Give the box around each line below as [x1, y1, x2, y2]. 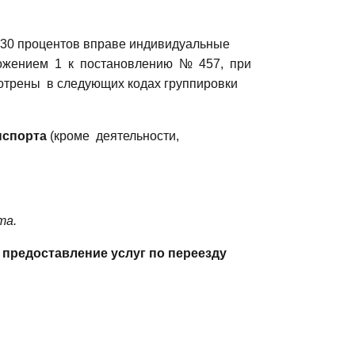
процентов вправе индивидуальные [17, 36, 230, 51]
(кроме [50, 128, 90, 143]
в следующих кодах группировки [47, 76, 238, 90]
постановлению [80, 56, 173, 71]
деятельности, [96, 128, 179, 143]
